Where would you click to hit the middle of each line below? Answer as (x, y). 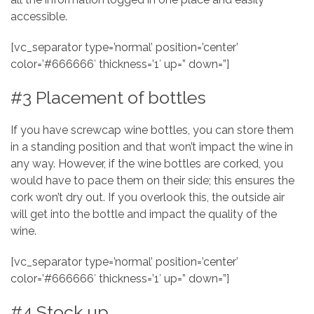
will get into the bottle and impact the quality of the (144, 214)
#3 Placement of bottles (108, 97)
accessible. (39, 16)
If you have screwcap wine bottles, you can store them (152, 130)
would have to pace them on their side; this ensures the (152, 180)
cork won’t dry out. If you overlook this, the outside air (148, 197)
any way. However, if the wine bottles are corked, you (147, 164)
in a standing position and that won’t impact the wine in (152, 147)
